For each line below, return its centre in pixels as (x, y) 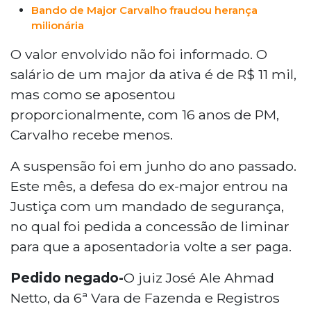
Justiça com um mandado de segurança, (147, 206)
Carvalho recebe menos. (92, 134)
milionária (58, 25)
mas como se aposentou (93, 94)
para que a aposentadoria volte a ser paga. (151, 246)
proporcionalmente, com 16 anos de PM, (145, 114)
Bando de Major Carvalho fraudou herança (144, 10)
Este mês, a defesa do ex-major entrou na (149, 186)
